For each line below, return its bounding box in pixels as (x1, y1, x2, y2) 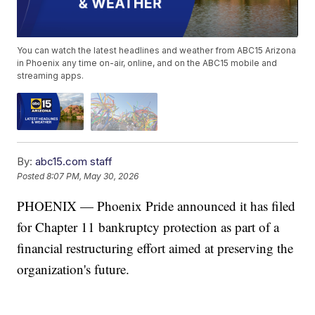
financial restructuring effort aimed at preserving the (17, 238, 294, 257)
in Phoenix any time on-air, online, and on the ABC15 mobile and (17, 58, 278, 69)
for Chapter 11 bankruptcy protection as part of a (17, 217, 280, 236)
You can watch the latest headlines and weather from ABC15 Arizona (17, 45, 297, 56)
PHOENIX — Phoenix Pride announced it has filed (17, 196, 296, 214)
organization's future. (17, 259, 130, 278)
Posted (17, 171, 47, 182)
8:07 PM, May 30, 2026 (46, 171, 139, 182)
